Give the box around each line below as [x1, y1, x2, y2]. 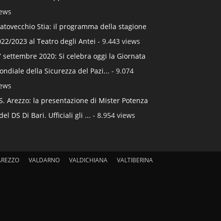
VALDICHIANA [69, 156, 108, 164]
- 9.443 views [96, 37, 140, 46]
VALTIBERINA [117, 156, 153, 164]
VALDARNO [29, 156, 60, 164]
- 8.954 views [91, 110, 135, 120]
